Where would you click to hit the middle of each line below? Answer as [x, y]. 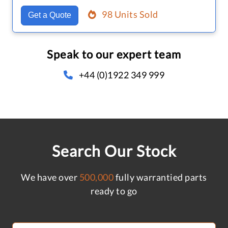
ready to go [114, 191]
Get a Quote [49, 15]
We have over [50, 177]
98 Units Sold [130, 15]
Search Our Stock [114, 150]
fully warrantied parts [160, 177]
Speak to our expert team [114, 54]
